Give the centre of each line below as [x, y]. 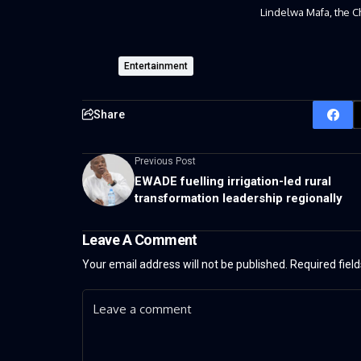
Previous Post [165, 161]
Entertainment [156, 66]
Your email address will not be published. [185, 264]
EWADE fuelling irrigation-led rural [233, 181]
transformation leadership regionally [239, 198]
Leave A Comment [140, 239]
